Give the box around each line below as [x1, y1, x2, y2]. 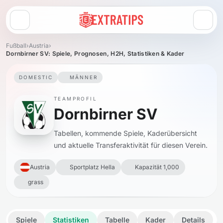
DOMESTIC [19, 74, 53, 80]
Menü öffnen [19, 19, 60, 28]
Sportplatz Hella [70, 163, 115, 171]
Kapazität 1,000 [135, 163, 179, 171]
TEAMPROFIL [54, 96, 97, 102]
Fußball [6, 42, 26, 49]
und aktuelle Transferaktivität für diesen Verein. [54, 141, 208, 149]
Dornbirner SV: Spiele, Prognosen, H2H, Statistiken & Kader [6, 50, 185, 57]
